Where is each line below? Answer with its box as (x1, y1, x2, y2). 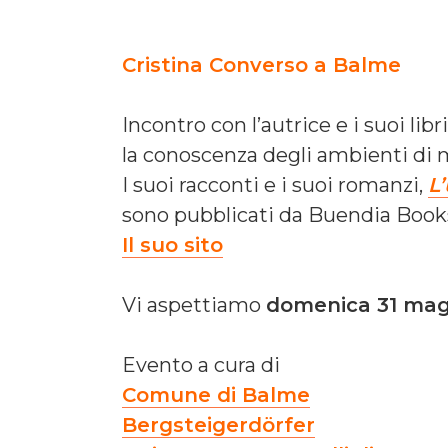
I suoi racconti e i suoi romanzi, (122, 172, 428, 197)
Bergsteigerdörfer (122, 412, 315, 437)
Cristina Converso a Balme (122, 52, 401, 77)
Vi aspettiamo (122, 292, 266, 317)
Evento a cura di (122, 352, 280, 377)
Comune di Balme (122, 382, 310, 407)
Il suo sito (122, 232, 223, 257)
